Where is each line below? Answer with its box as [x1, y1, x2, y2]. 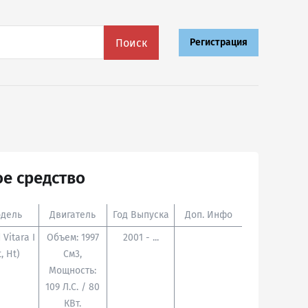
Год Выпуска [112, 209, 169, 221]
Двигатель [49, 209, 96, 221]
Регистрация [190, 36, 247, 48]
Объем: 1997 [46, 232, 99, 243]
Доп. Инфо [184, 209, 232, 221]
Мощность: [49, 265, 97, 276]
